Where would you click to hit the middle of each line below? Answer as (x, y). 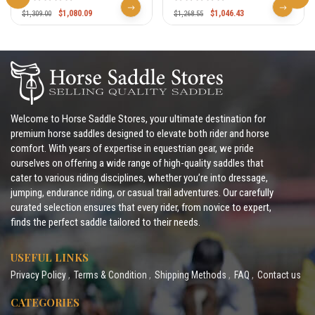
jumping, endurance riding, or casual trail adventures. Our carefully (142, 193)
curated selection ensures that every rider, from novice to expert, (141, 208)
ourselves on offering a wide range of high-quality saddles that (137, 163)
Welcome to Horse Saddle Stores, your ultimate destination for (138, 119)
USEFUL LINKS (50, 258)
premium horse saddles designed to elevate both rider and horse (140, 134)
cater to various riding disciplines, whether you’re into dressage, (139, 178)
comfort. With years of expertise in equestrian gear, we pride (132, 149)
